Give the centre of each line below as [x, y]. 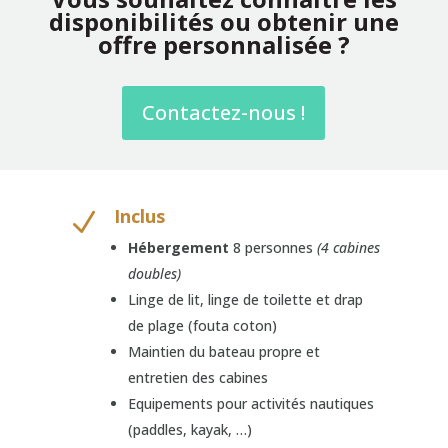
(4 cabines [349, 247]
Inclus [140, 216]
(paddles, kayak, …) [190, 429]
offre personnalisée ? [223, 44]
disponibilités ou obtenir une [223, 21]
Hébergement [179, 247]
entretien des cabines [198, 377]
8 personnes [273, 247]
